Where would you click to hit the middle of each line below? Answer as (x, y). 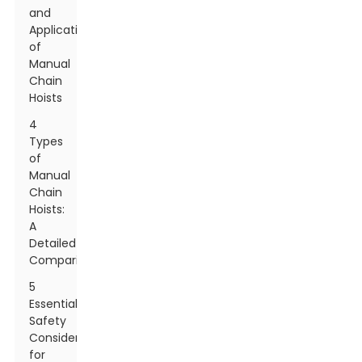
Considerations (72, 338)
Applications (64, 30)
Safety (48, 321)
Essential (54, 304)
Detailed (53, 243)
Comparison (64, 260)
